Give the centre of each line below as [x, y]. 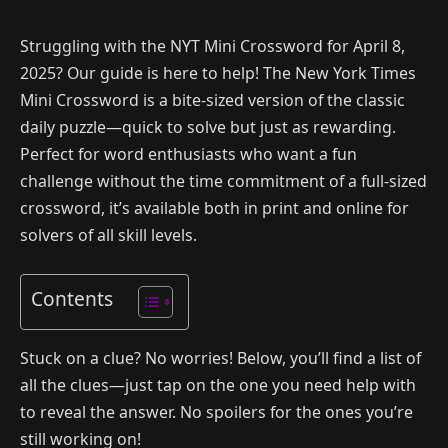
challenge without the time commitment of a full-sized [223, 181]
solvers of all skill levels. [108, 235]
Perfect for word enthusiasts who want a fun [188, 154]
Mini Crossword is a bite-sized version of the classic [212, 100]
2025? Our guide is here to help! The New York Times [218, 73]
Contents [72, 298]
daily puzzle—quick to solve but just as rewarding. [208, 127]
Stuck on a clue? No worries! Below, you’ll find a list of [220, 358]
